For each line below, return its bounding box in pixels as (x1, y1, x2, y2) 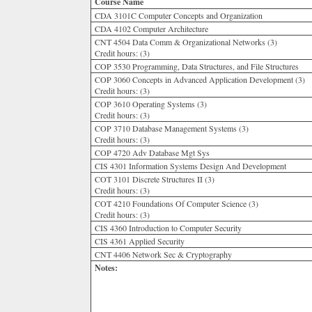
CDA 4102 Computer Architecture (95, 23, 208, 34)
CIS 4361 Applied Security (95, 235, 185, 247)
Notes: (95, 262, 118, 274)
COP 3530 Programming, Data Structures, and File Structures (95, 61, 299, 72)
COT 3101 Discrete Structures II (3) (95, 173, 214, 185)
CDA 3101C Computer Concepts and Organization (95, 10, 263, 21)
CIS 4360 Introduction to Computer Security (95, 222, 242, 233)
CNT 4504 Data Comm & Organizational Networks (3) (95, 36, 277, 47)
